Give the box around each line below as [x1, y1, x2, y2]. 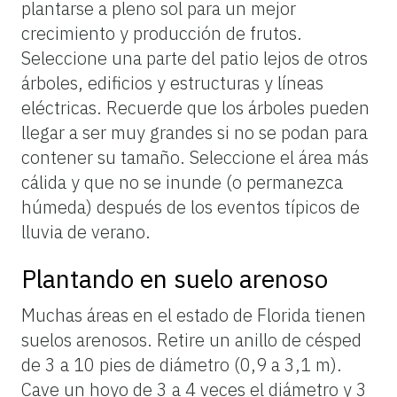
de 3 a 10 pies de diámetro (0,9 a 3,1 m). [21, 352, 342, 377]
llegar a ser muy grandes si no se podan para [21, 120, 368, 144]
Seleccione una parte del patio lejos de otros [21, 45, 368, 70]
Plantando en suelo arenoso [21, 261, 328, 295]
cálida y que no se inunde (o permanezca [21, 169, 343, 194]
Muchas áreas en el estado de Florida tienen [21, 302, 366, 327]
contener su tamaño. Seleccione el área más [21, 144, 369, 169]
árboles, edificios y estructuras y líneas [21, 70, 323, 95]
